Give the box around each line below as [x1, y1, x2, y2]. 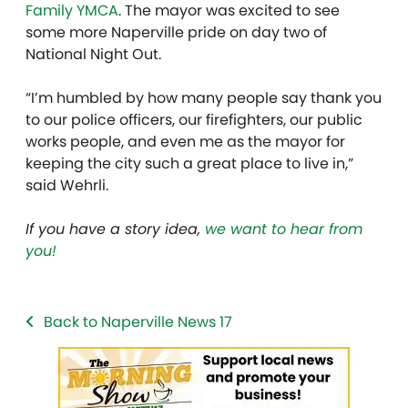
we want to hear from [205, 218, 362, 240]
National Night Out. [25, 43, 161, 65]
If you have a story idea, [25, 218, 205, 240]
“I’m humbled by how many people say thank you [25, 87, 382, 108]
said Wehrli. [25, 174, 108, 196]
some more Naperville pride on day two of [25, 21, 327, 43]
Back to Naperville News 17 [44, 311, 232, 332]
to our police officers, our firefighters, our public [25, 108, 362, 130]
